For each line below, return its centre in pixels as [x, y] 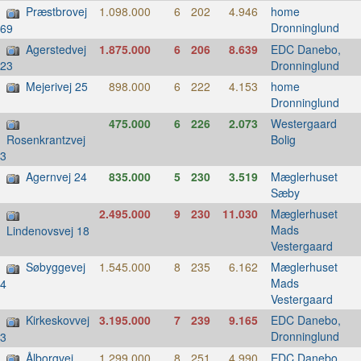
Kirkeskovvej [58, 320]
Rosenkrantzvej [46, 140]
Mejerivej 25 [57, 87]
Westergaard [303, 124]
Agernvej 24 [56, 177]
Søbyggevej [56, 267]
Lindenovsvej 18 [48, 230]
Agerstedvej [56, 49]
